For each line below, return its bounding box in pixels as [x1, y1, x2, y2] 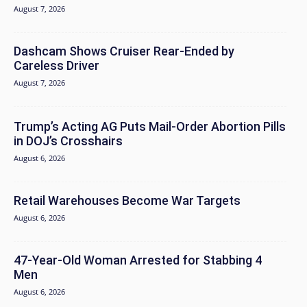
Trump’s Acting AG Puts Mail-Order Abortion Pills [14, 119, 286, 134]
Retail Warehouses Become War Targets [14, 193, 241, 208]
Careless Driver [14, 58, 99, 73]
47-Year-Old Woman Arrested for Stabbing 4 [14, 253, 262, 268]
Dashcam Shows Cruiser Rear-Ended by [14, 44, 234, 59]
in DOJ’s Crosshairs [14, 134, 123, 149]
